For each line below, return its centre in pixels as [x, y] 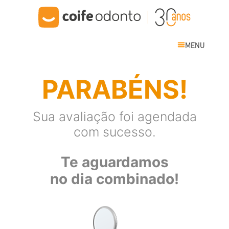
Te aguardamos [114, 162]
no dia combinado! [114, 179]
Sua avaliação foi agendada [114, 116]
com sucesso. [114, 132]
